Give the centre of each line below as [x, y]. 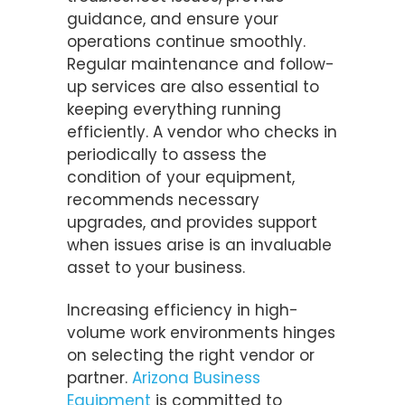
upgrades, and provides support [192, 223]
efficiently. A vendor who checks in [202, 132]
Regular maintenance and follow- [201, 65]
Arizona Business [196, 378]
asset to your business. [156, 268]
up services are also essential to [193, 87]
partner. [99, 378]
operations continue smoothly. [186, 42]
